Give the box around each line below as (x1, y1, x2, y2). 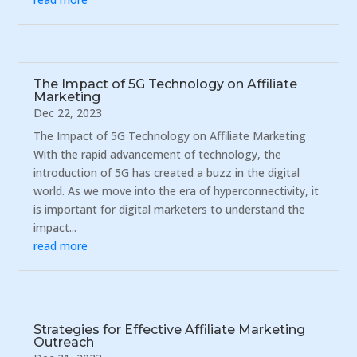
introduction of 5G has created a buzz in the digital (33, 164, 300, 180)
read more (33, 237, 88, 253)
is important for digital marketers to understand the (33, 201, 306, 217)
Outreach (33, 335, 95, 351)
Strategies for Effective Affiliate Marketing (33, 322, 306, 338)
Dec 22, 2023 (33, 104, 103, 120)
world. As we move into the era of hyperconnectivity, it (33, 182, 320, 198)
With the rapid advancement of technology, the (33, 146, 282, 162)
